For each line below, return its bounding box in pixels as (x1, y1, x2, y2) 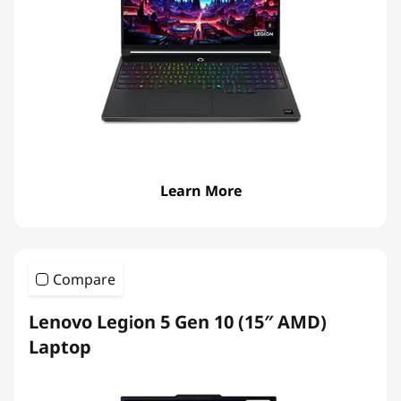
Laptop (29, 335, 91, 359)
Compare (53, 269, 115, 289)
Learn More (159, 181, 242, 200)
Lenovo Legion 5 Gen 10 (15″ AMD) (29, 310, 327, 334)
